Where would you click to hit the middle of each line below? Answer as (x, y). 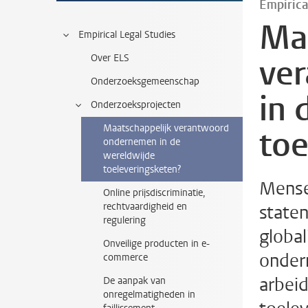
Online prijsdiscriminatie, (154, 193)
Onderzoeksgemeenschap (145, 81)
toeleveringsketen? (142, 169)
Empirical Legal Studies (127, 35)
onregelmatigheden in (149, 295)
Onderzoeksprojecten (136, 105)
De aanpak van (134, 281)
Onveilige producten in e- (156, 244)
